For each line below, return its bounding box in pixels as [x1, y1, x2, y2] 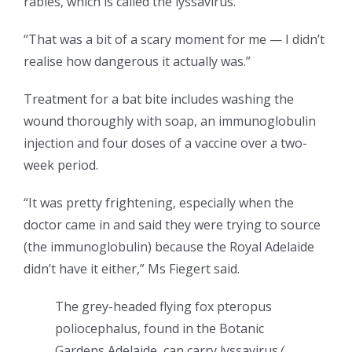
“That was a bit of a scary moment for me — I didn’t [24, 31, 324, 49]
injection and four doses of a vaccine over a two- [24, 134, 307, 152]
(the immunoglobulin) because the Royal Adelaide [24, 238, 314, 256]
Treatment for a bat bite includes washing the [24, 90, 294, 108]
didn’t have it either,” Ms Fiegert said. [24, 260, 240, 278]
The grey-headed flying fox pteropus [55, 298, 272, 316]
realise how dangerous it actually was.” [24, 53, 251, 71]
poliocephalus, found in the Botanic [55, 320, 264, 338]
